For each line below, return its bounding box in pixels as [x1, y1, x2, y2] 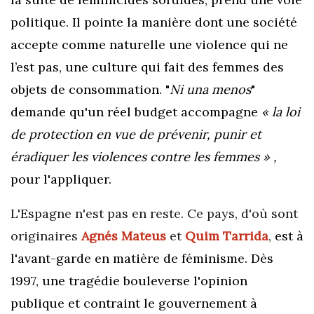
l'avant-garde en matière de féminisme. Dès [11, 250, 273, 266]
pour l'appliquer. [11, 170, 111, 187]
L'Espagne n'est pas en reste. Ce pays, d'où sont [11, 205, 298, 221]
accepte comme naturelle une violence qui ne [11, 36, 288, 53]
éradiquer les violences [11, 148, 146, 165]
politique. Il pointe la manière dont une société [11, 13, 297, 30]
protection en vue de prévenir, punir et [29, 125, 261, 142]
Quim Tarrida [185, 227, 268, 244]
